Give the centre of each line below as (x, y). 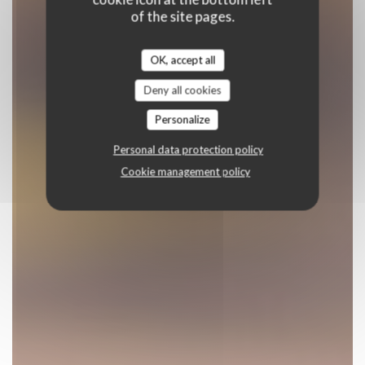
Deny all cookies (182, 90)
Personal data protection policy (188, 150)
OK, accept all (182, 60)
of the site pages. (182, 16)
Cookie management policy (185, 172)
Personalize (182, 119)
